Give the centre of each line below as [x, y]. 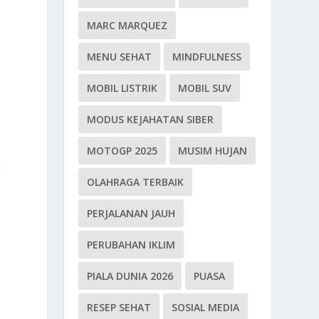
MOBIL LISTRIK [122, 88]
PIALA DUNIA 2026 [130, 276]
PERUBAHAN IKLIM [131, 244]
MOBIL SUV [205, 88]
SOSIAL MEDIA [206, 307]
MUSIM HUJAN [213, 150]
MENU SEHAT [120, 56]
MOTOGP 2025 [122, 150]
